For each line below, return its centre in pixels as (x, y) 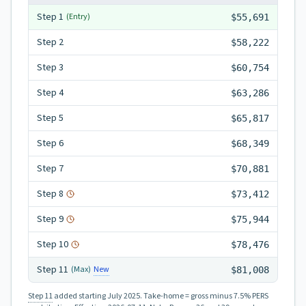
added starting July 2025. (98, 296)
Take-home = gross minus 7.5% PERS (206, 296)
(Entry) (78, 17)
